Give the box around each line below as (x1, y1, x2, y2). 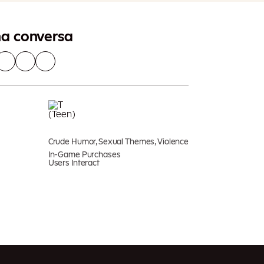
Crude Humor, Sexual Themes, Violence (48, 137, 189, 146)
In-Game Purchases (48, 150, 121, 159)
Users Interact (48, 159, 100, 167)
